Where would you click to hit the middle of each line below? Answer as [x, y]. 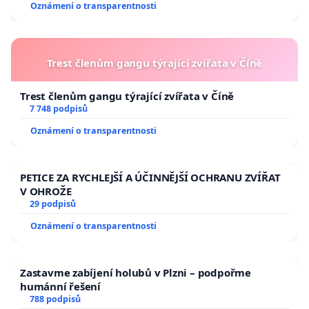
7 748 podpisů [58, 109]
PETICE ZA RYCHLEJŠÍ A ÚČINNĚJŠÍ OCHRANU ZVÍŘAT [150, 178]
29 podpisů [52, 204]
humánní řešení [61, 287]
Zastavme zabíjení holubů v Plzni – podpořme [136, 273]
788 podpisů [55, 299]
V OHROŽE [46, 191]
